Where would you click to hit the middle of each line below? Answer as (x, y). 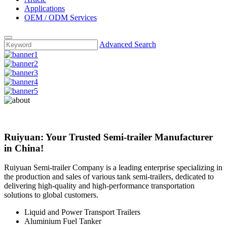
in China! (24, 148)
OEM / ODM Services (61, 17)
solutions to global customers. (51, 195)
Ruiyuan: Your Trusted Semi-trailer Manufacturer (108, 137)
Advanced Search (128, 44)
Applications (45, 8)
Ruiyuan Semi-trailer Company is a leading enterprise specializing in (113, 168)
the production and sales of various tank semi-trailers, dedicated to (109, 177)
